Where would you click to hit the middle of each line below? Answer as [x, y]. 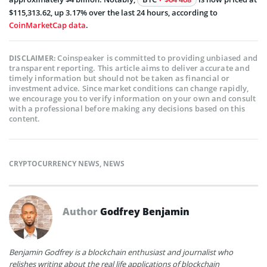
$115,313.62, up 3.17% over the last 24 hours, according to [113, 12]
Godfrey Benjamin [145, 211]
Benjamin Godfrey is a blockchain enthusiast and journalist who [121, 252]
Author [81, 211]
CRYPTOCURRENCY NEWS [54, 163]
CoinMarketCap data [47, 25]
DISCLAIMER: [33, 58]
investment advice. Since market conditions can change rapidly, [129, 88]
